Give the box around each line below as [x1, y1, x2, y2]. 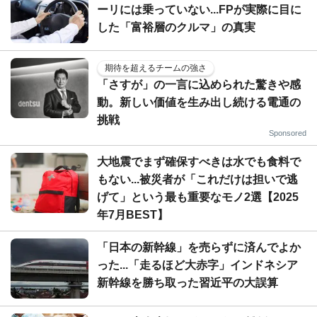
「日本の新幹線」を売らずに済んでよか [97, 241, 301, 253]
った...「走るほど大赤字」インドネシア [97, 258, 298, 271]
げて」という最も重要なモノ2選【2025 [97, 190, 299, 203]
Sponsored [269, 128, 306, 137]
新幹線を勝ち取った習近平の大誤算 [97, 276, 278, 289]
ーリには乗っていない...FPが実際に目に [97, 3, 301, 16]
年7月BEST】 [97, 208, 168, 221]
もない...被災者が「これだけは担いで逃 [97, 173, 298, 185]
